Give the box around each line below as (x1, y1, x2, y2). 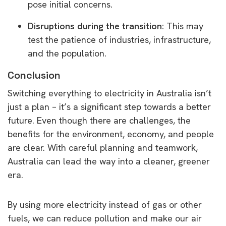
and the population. (28, 47, 106, 59)
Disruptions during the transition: (28, 20, 166, 32)
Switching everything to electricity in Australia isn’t (8, 87, 211, 99)
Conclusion (8, 68, 61, 82)
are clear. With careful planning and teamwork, (8, 141, 198, 153)
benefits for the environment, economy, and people (8, 128, 214, 140)
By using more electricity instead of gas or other (8, 198, 202, 210)
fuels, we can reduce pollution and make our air (8, 212, 202, 224)
